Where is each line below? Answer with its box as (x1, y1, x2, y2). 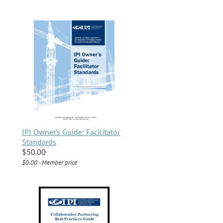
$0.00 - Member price (22, 158, 77, 167)
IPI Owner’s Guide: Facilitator (22, 127, 120, 137)
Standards (22, 137, 56, 147)
